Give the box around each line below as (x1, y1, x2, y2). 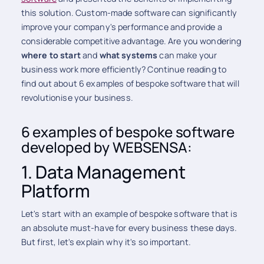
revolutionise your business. (21, 91, 133, 103)
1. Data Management (21, 159, 186, 184)
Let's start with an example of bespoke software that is (21, 208, 237, 220)
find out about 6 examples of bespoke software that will (21, 77, 239, 89)
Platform (21, 178, 90, 203)
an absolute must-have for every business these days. (21, 222, 237, 234)
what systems (97, 49, 158, 61)
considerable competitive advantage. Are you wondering (21, 35, 242, 47)
